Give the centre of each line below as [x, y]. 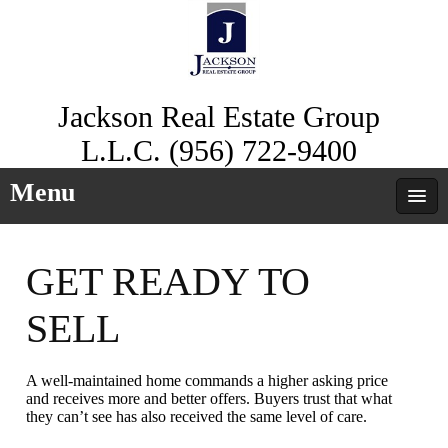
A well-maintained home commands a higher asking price [207, 381]
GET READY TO [168, 282]
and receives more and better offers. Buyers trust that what [209, 399]
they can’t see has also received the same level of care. [197, 417]
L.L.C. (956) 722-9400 [219, 150]
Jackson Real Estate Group [219, 116]
